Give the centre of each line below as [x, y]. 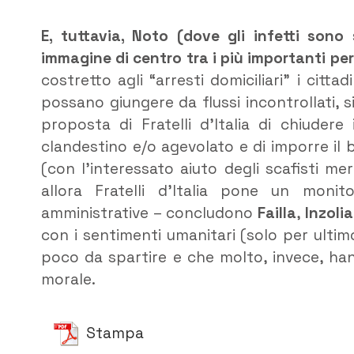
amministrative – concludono [150, 213]
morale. [68, 279]
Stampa [115, 333]
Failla [277, 213]
